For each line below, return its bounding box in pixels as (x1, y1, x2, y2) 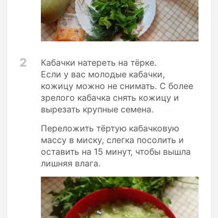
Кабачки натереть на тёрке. (41, 57, 157, 68)
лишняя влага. (41, 158, 101, 169)
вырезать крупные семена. (41, 104, 154, 115)
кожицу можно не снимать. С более (41, 81, 193, 91)
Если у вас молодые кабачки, (41, 69, 165, 80)
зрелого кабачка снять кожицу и (41, 92, 179, 103)
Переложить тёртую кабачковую (41, 123, 179, 134)
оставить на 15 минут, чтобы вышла (41, 146, 191, 157)
